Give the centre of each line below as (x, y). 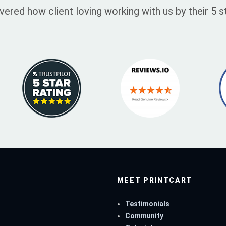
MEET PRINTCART (155, 180)
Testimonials (147, 204)
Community (144, 216)
